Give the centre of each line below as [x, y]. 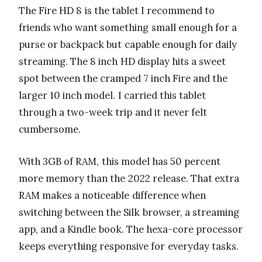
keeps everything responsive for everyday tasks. [129, 247]
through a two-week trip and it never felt [113, 113]
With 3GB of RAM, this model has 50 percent [120, 162]
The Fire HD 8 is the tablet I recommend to [117, 11]
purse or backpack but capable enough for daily [128, 45]
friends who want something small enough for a [128, 28]
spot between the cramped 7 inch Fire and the [123, 79]
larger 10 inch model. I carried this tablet [113, 96]
